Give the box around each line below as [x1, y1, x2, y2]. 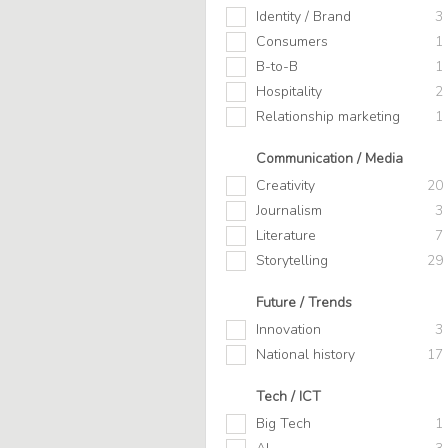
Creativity [256, 176, 315, 196]
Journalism [256, 201, 322, 221]
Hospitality [256, 82, 322, 102]
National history [256, 345, 355, 365]
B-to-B [256, 57, 298, 77]
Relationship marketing [256, 107, 400, 127]
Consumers [256, 32, 328, 52]
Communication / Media [256, 149, 403, 169]
